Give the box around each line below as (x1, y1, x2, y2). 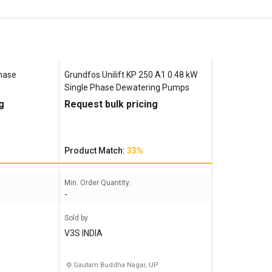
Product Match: (64, 146, 127, 155)
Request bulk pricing (64, 98, 158, 110)
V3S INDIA (64, 228, 103, 238)
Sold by (64, 214, 88, 222)
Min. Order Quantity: (64, 178, 131, 187)
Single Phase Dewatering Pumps (64, 83, 189, 92)
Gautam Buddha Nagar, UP (71, 261, 158, 269)
